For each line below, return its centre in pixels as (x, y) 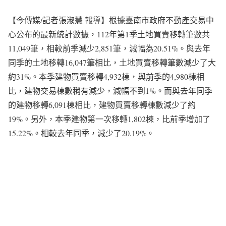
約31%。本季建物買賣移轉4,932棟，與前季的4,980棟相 (106, 76)
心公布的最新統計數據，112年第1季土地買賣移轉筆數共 (109, 34)
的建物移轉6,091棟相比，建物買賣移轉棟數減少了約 (102, 105)
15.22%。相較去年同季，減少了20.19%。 (81, 133)
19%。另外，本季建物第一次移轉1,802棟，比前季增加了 (109, 119)
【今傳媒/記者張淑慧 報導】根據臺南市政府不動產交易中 (111, 20)
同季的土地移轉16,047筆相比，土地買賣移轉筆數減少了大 (112, 62)
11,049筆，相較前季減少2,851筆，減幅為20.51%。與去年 (109, 48)
